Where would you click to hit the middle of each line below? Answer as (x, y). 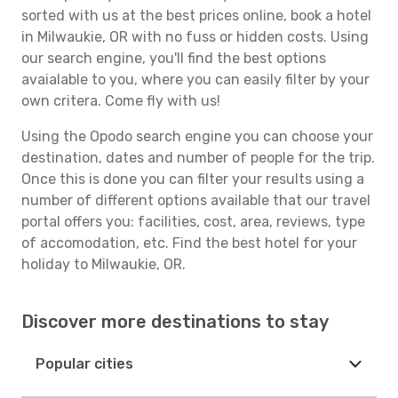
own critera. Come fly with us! (121, 101)
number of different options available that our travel (196, 200)
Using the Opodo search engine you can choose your (197, 136)
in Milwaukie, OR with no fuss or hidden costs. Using (195, 37)
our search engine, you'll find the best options (174, 58)
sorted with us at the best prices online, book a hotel (196, 16)
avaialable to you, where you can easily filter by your (195, 80)
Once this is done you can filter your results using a (193, 179)
